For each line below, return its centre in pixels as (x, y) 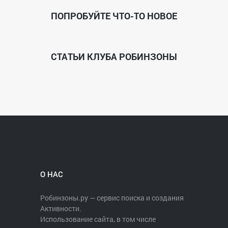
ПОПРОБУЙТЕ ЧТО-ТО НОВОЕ (114, 16)
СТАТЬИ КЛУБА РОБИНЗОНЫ (114, 56)
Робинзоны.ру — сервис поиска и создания (112, 198)
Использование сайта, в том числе (98, 219)
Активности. (61, 208)
